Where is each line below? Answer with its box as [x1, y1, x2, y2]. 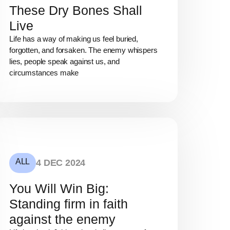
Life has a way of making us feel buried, [9, 34, 139, 43]
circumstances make [9, 68, 79, 77]
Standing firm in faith [9, 197, 128, 212]
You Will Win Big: [9, 181, 109, 196]
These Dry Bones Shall [9, 3, 142, 17]
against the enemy [9, 212, 116, 227]
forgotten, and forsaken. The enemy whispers [9, 45, 158, 54]
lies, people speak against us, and [9, 56, 120, 66]
